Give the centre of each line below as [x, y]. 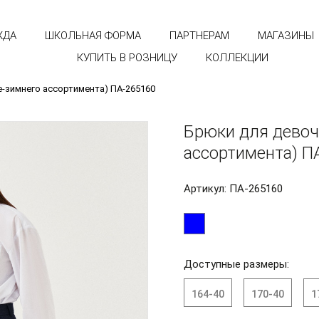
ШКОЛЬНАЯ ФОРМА [93, 36]
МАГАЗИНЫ [286, 36]
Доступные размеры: [236, 264]
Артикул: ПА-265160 [233, 189]
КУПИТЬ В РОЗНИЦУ [127, 58]
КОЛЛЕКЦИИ [237, 58]
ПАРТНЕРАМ [199, 36]
